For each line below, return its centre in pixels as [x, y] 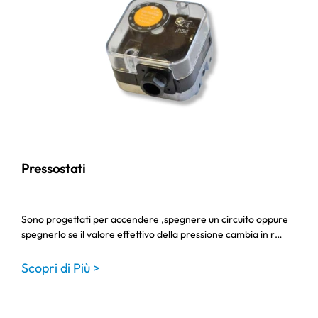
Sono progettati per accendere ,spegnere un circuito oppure [155, 219]
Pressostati [53, 169]
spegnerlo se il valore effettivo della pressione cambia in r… [152, 234]
